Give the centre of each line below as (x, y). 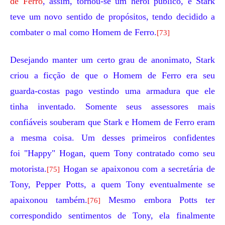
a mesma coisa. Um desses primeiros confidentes (113, 138)
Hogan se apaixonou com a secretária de (137, 169)
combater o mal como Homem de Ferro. (83, 32)
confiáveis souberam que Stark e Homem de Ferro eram (113, 122)
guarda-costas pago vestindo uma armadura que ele (113, 91)
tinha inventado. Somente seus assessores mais (113, 106)
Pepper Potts (60, 184)
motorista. (28, 169)
